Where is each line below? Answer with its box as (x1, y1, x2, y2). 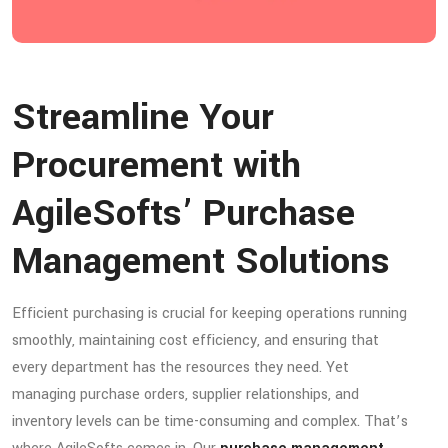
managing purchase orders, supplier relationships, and (12, 383, 359, 405)
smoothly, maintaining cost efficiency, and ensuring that (12, 329, 379, 351)
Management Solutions (12, 234, 390, 287)
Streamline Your (12, 90, 274, 143)
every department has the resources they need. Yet (12, 356, 349, 378)
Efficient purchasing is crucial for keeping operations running (12, 302, 407, 324)
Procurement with (12, 138, 301, 191)
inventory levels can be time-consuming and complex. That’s (12, 410, 408, 432)
